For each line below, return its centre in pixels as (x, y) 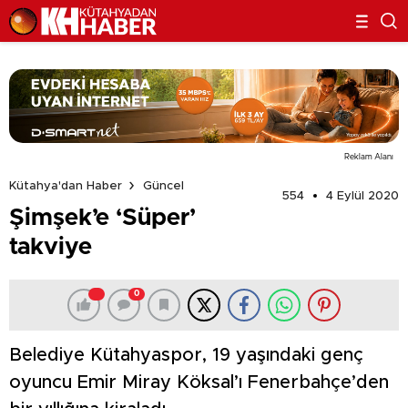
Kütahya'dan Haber (66, 186)
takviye (51, 246)
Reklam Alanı (369, 157)
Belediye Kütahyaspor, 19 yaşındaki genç (186, 355)
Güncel (163, 186)
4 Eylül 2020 (362, 196)
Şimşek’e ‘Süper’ (102, 217)
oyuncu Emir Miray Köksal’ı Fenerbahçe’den (199, 382)
